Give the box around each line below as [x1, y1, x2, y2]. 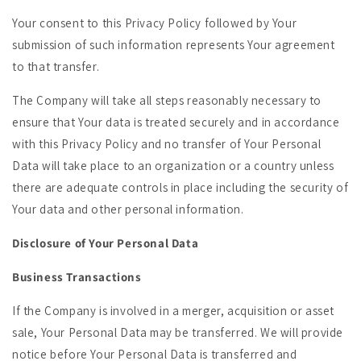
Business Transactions [12, 269, 142, 284]
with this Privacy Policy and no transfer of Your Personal [12, 136, 322, 151]
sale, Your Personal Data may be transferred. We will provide [12, 325, 344, 340]
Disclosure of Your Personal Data [12, 235, 199, 251]
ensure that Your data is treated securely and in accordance [12, 114, 340, 130]
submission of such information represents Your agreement [12, 37, 335, 52]
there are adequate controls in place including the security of [12, 180, 349, 195]
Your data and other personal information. [12, 201, 244, 217]
